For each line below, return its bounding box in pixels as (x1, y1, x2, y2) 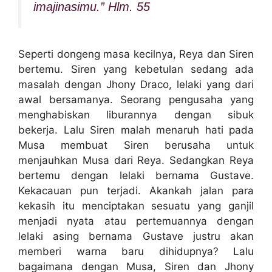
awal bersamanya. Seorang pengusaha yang (18, 93, 254, 106)
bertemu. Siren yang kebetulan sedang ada (18, 63, 254, 75)
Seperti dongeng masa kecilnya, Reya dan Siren (18, 47, 254, 60)
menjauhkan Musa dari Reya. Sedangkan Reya (18, 154, 254, 166)
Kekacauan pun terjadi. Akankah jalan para (18, 184, 254, 197)
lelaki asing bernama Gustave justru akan (18, 229, 254, 242)
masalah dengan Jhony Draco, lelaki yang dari (18, 78, 254, 90)
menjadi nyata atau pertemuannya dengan (18, 214, 254, 227)
